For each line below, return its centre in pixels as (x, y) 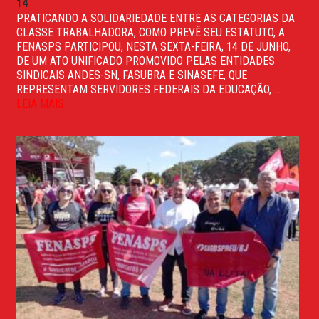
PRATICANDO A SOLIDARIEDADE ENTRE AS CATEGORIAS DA (156, 18)
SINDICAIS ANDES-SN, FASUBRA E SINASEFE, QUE (132, 75)
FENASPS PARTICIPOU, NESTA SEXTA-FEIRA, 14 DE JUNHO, (153, 46)
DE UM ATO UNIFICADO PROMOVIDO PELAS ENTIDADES (146, 61)
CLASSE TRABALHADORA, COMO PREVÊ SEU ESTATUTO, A (151, 32)
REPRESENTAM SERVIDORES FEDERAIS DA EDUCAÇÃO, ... (148, 89)
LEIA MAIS (40, 103)
